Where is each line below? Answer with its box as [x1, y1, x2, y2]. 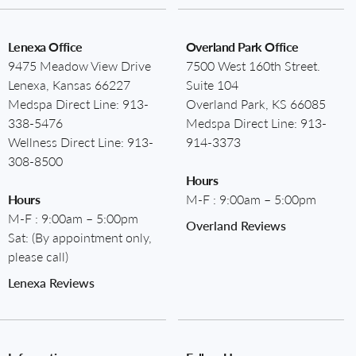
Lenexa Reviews [8, 273, 95, 292]
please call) [8, 246, 68, 265]
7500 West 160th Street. [186, 56, 320, 75]
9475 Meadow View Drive [8, 56, 151, 75]
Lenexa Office [8, 37, 83, 56]
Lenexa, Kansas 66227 [8, 75, 130, 94]
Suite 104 [186, 75, 238, 94]
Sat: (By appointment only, [8, 227, 152, 246]
